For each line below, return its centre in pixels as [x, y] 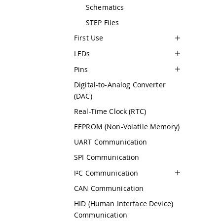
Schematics [105, 7]
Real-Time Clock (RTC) [110, 111]
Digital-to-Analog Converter [120, 85]
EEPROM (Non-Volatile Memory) [127, 127]
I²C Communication [106, 173]
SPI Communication [107, 157]
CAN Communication [109, 188]
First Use [89, 38]
